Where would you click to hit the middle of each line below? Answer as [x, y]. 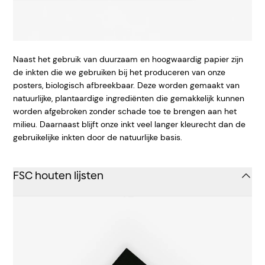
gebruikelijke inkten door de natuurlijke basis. [98, 137]
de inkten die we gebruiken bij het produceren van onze [119, 72]
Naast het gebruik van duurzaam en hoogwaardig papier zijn [128, 59]
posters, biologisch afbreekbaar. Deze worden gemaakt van [126, 85]
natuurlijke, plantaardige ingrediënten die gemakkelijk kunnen [129, 98]
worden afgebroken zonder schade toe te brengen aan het [125, 111]
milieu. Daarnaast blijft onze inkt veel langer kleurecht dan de [129, 124]
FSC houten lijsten [58, 175]
